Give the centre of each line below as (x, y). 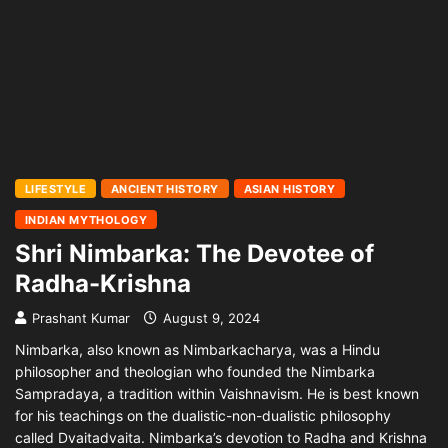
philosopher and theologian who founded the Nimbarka (195, 371)
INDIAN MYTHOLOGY (86, 220)
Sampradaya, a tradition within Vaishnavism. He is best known (217, 393)
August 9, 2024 (209, 318)
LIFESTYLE (55, 189)
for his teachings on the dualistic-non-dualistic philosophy (203, 415)
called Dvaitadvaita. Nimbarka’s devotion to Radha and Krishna (221, 437)
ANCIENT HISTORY (164, 189)
